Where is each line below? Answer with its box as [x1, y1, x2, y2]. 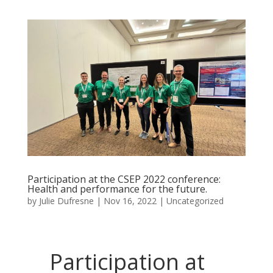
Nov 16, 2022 [103, 195, 157, 207]
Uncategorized [166, 195, 224, 207]
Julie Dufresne [38, 195, 94, 207]
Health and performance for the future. [27, 182, 207, 196]
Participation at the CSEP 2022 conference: [27, 172, 221, 186]
